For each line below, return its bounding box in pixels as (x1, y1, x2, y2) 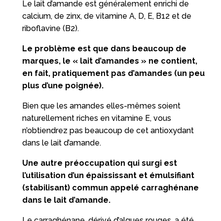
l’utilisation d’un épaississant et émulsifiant (22, 170, 194, 180)
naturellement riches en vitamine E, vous (22, 113, 171, 123)
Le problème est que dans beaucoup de (22, 43, 186, 53)
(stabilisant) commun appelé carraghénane (22, 183, 199, 192)
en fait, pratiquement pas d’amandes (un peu (22, 68, 205, 78)
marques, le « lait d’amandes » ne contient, (22, 56, 197, 66)
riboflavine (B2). (22, 23, 79, 33)
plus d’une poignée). (22, 80, 104, 90)
